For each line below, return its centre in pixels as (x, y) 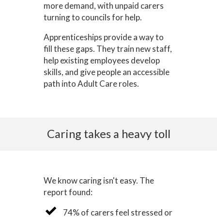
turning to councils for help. (93, 17)
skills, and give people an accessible (106, 72)
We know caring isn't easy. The (99, 180)
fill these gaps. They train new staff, (108, 49)
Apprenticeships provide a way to (103, 37)
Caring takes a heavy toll (108, 134)
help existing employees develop (101, 60)
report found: (68, 192)
